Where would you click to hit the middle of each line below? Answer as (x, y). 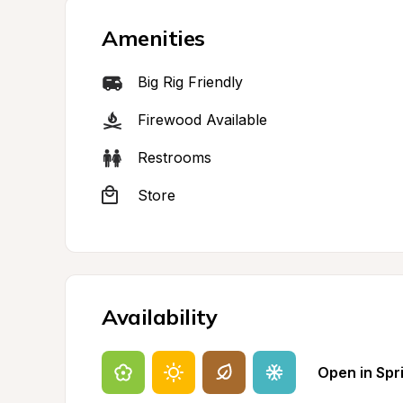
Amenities (153, 38)
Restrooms (175, 157)
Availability (160, 317)
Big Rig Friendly (190, 82)
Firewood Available (202, 120)
